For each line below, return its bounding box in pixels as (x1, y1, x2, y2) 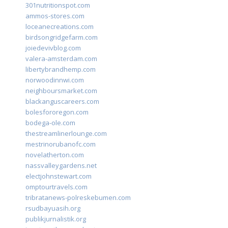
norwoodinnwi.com (25, 75, 84, 85)
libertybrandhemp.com (25, 65, 96, 74)
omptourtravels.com (25, 182, 88, 192)
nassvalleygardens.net (25, 161, 97, 170)
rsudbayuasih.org (25, 204, 80, 213)
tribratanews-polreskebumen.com (25, 193, 131, 203)
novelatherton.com (25, 150, 84, 160)
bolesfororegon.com (25, 107, 89, 117)
